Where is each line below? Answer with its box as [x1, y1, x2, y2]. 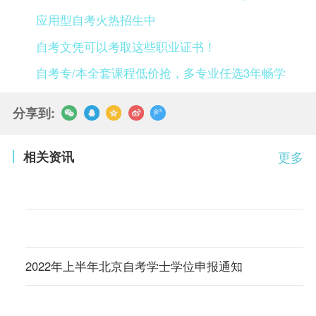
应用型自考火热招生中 [36, 11, 157, 29]
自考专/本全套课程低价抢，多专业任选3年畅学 [36, 64, 286, 82]
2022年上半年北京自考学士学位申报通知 [25, 257, 243, 274]
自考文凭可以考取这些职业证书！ [36, 37, 217, 55]
